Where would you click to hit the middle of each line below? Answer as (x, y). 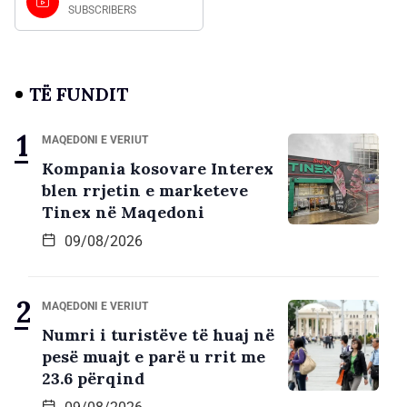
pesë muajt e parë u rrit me (154, 356)
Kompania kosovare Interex (158, 168)
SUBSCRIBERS (102, 10)
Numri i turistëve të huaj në (158, 334)
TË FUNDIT (79, 94)
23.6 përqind (93, 378)
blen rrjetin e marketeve (145, 190)
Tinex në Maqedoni (123, 212)
